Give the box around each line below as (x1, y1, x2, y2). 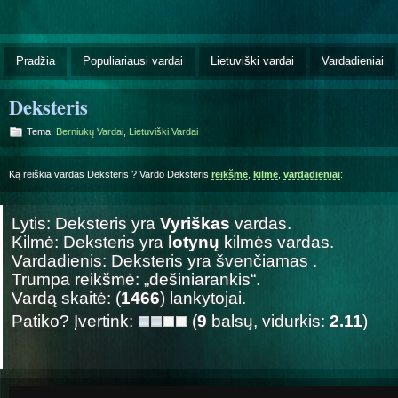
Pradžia (16, 53, 55, 68)
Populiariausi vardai (83, 53, 183, 68)
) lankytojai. (160, 288, 246, 307)
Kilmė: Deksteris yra (12, 232, 168, 251)
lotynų (168, 232, 219, 251)
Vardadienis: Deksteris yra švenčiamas (12, 251, 313, 270)
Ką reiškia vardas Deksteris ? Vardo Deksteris (9, 168, 211, 179)
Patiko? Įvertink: (12, 311, 138, 330)
